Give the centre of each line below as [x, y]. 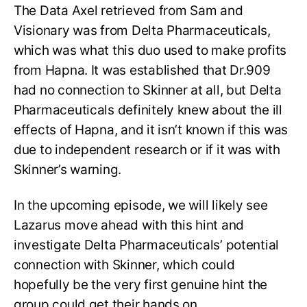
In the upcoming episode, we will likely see [141, 206]
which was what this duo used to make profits [150, 50]
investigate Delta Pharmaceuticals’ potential [147, 245]
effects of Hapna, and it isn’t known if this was [151, 130]
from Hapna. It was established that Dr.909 [142, 70]
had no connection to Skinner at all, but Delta [148, 90]
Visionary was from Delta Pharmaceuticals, [142, 30]
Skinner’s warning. [68, 169]
